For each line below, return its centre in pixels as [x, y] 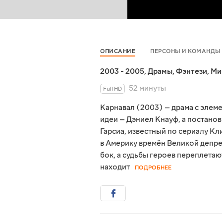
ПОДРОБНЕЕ [153, 168]
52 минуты [147, 88]
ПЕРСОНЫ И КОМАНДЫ [186, 52]
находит [115, 167]
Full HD [112, 89]
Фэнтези [192, 72]
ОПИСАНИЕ [118, 52]
